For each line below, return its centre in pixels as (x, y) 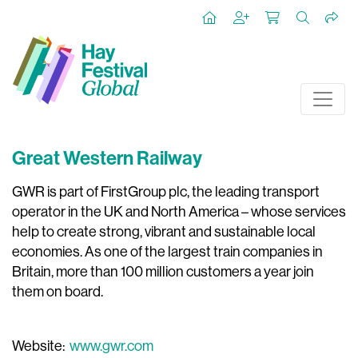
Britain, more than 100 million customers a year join (163, 272)
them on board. (58, 292)
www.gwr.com (111, 346)
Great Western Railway (107, 158)
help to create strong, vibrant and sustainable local (164, 232)
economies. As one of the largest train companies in (167, 252)
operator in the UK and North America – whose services (179, 212)
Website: (41, 346)
